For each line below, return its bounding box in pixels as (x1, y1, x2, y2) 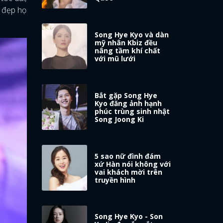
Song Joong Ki (95, 114, 144, 124)
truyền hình (95, 175, 136, 185)
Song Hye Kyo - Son (95, 212, 163, 222)
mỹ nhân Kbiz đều (95, 37, 158, 47)
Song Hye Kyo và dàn (95, 29, 169, 39)
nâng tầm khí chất (95, 45, 161, 55)
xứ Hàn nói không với (95, 159, 171, 169)
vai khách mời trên (95, 167, 163, 177)
